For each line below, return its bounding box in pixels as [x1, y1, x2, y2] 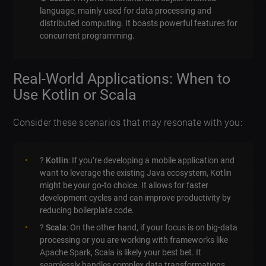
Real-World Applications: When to [13, 70, 231, 88]
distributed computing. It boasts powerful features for [40, 18, 238, 28]
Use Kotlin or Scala [13, 86, 137, 104]
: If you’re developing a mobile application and [68, 156, 235, 166]
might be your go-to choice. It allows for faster [40, 180, 209, 191]
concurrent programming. [40, 30, 135, 40]
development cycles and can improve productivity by [40, 193, 232, 203]
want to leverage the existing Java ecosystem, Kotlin [40, 168, 232, 178]
